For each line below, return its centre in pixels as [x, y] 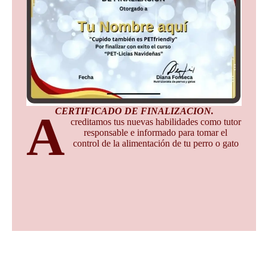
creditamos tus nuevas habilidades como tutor [156, 121]
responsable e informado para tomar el [156, 132]
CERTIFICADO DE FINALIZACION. [134, 111]
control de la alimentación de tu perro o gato [156, 143]
